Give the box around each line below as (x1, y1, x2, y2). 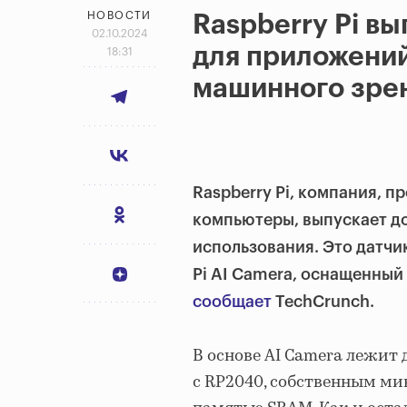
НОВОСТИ (87, 10, 152, 22)
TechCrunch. (272, 293, 374, 311)
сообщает (193, 293, 272, 311)
